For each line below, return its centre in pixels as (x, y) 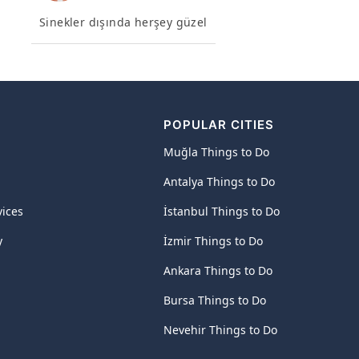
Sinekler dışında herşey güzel (123, 22)
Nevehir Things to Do (220, 330)
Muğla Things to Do (216, 152)
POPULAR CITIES (218, 125)
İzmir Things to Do (213, 241)
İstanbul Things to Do (221, 211)
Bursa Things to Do (214, 300)
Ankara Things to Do (218, 270)
